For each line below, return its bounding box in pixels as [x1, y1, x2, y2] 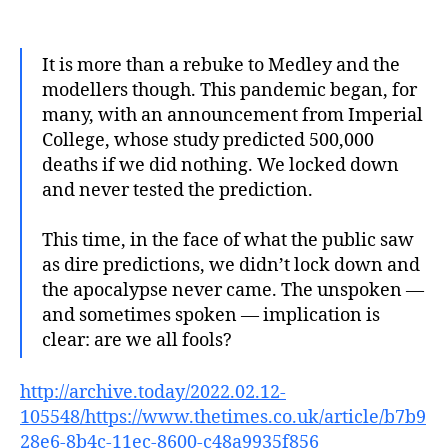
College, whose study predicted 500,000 [42, 128, 374, 152]
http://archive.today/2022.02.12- [20, 381, 286, 404]
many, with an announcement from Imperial [42, 103, 423, 127]
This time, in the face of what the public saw [42, 228, 414, 252]
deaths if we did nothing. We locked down [42, 153, 399, 177]
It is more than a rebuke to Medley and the [42, 53, 400, 77]
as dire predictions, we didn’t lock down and [42, 253, 420, 277]
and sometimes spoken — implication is [42, 303, 380, 327]
